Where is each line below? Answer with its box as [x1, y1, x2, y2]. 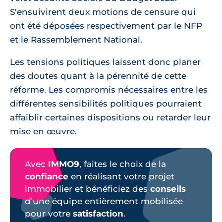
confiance [25, 171, 68, 181]
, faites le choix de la [79, 159, 166, 169]
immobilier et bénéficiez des [25, 183, 150, 194]
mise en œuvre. [10, 126, 77, 136]
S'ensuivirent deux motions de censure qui [10, 6, 196, 17]
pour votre [25, 208, 73, 219]
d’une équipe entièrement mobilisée [25, 196, 183, 206]
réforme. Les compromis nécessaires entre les [10, 84, 208, 95]
